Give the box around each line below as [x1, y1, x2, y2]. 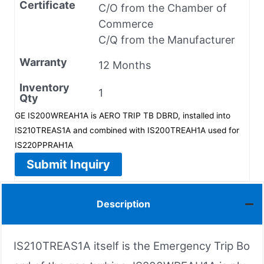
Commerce [98, 17, 153, 30]
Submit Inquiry [27, 157, 110, 171]
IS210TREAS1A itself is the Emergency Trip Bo [14, 239, 250, 253]
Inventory [19, 81, 70, 94]
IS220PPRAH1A [15, 140, 73, 150]
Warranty [19, 55, 67, 68]
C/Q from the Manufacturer [98, 33, 235, 46]
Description [97, 198, 150, 210]
